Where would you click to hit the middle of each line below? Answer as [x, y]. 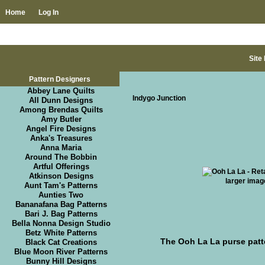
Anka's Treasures [61, 138]
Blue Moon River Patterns [61, 252]
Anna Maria [61, 148]
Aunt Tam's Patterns [61, 186]
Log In [48, 12]
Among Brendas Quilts [61, 110]
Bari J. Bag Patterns [61, 214]
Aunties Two [61, 195]
